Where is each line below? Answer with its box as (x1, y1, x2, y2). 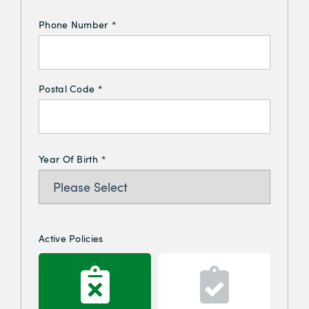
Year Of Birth (39, 152, 98, 166)
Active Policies (39, 231, 103, 245)
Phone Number (39, 17, 108, 31)
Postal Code (39, 81, 95, 95)
